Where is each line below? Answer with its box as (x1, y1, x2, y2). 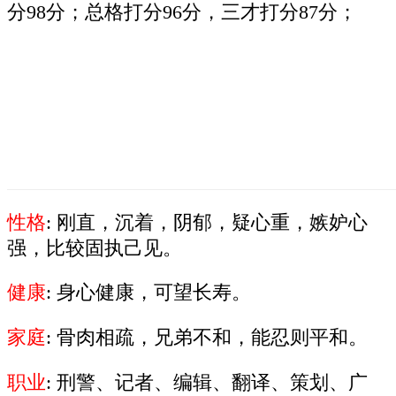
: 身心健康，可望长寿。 (46, 282, 251, 304)
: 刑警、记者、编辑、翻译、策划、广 (46, 371, 368, 393)
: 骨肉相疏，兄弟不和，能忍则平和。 (46, 327, 368, 348)
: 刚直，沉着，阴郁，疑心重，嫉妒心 (46, 211, 368, 233)
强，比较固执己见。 (7, 237, 182, 259)
